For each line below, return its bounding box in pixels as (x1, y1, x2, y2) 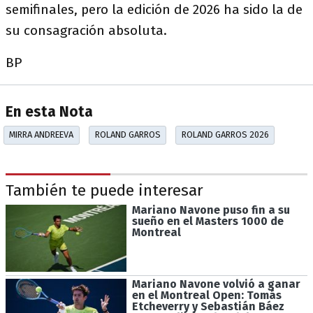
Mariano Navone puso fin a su (131, 203, 290, 217)
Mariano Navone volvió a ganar (131, 277, 300, 291)
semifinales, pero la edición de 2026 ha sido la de (6, 1, 303, 17)
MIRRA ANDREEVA (9, 129, 74, 140)
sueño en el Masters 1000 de (131, 214, 284, 228)
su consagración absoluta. (6, 22, 167, 38)
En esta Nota (6, 103, 93, 122)
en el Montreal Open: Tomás (131, 289, 282, 303)
